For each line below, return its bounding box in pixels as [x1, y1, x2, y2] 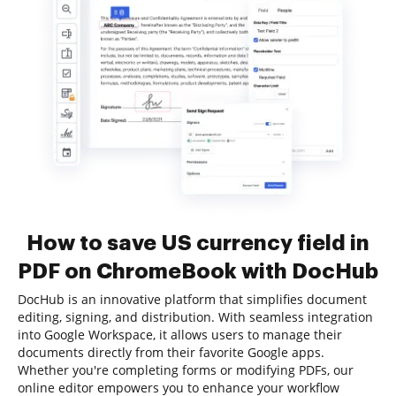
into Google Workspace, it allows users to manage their [18, 326, 342, 343]
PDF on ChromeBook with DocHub [18, 261, 378, 282]
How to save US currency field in [27, 232, 369, 254]
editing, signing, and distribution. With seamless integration [18, 308, 373, 325]
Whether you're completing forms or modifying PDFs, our [18, 362, 354, 378]
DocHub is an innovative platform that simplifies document [18, 291, 367, 308]
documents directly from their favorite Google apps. [18, 344, 324, 361]
